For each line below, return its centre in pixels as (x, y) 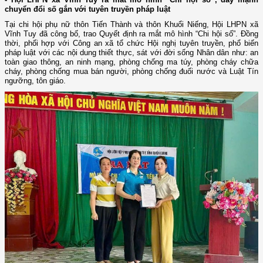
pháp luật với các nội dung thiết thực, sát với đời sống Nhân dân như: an (131, 53)
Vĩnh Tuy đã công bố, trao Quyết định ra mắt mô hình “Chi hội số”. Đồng (131, 34)
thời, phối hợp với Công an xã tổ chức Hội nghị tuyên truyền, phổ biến (131, 43)
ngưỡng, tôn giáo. (35, 81)
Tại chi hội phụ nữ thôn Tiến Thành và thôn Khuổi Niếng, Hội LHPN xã (131, 24)
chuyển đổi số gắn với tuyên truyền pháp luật (87, 9)
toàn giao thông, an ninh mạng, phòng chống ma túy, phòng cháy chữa (131, 62)
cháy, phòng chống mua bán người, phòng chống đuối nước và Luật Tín (131, 71)
